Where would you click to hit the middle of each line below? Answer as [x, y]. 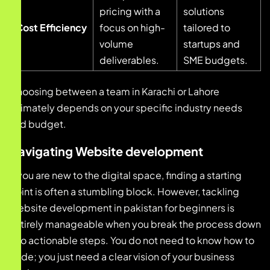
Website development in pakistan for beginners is [122, 208]
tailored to [207, 28]
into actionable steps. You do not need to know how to [132, 240]
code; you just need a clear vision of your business [122, 257]
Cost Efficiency [51, 28]
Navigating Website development [106, 151]
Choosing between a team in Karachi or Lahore [114, 92]
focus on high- [132, 28]
